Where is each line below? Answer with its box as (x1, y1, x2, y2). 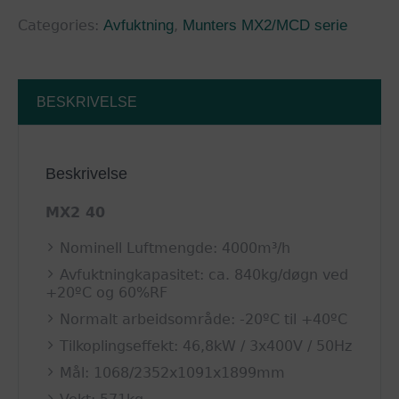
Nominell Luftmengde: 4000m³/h (60, 240, 291, 257)
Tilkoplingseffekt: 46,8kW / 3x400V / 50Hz (60, 338, 353, 355)
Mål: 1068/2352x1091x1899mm (60, 364, 286, 382)
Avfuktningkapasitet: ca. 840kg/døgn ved (60, 266, 349, 284)
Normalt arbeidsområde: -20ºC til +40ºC (60, 311, 348, 329)
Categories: (18, 17, 103, 35)
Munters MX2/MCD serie (183, 17, 347, 35)
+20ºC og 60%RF (45, 284, 168, 302)
